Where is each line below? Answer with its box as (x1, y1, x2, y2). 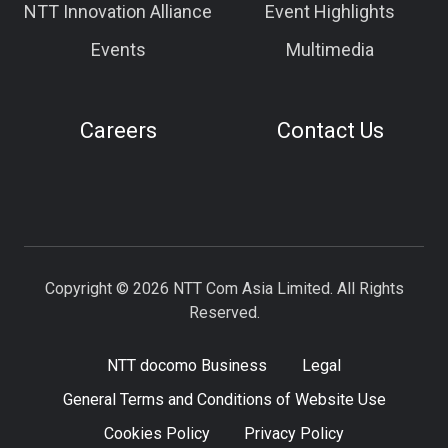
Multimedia (286, 39, 374, 61)
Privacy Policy (244, 424, 345, 444)
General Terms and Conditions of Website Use (62, 390, 386, 410)
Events (90, 39, 146, 61)
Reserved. (188, 303, 260, 323)
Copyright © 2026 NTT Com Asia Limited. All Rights (44, 279, 404, 299)
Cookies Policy (103, 424, 210, 444)
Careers (79, 118, 157, 144)
